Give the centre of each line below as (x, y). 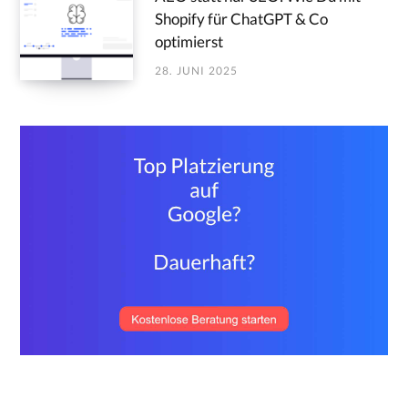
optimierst (189, 42)
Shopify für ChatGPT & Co (241, 19)
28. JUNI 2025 (197, 71)
